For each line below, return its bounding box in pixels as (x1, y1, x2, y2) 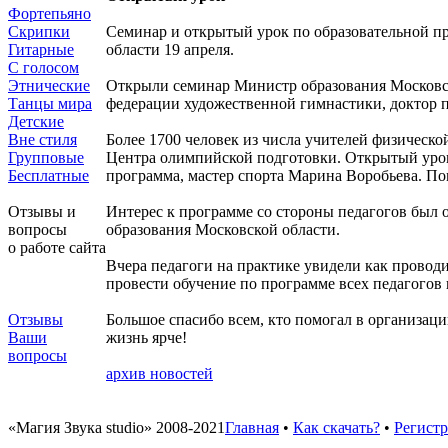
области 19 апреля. (106, 41, 234, 58)
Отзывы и (8, 203, 76, 220)
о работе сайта (8, 239, 106, 256)
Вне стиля (8, 131, 77, 148)
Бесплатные (8, 167, 89, 184)
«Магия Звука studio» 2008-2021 (8, 419, 225, 436)
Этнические (8, 77, 90, 94)
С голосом (8, 59, 79, 76)
